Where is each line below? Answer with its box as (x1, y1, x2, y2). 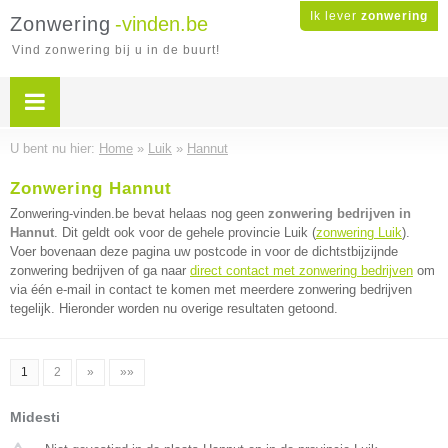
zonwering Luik (316, 225, 402, 240)
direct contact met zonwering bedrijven (190, 263, 413, 278)
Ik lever (310, 9, 361, 23)
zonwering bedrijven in (268, 206, 411, 221)
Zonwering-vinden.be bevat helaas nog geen (10, 206, 268, 221)
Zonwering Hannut (10, 179, 172, 198)
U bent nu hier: (10, 141, 99, 156)
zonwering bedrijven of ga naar (10, 263, 190, 278)
